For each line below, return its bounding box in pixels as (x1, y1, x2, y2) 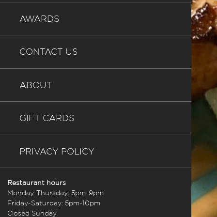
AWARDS (19, 14, 60, 24)
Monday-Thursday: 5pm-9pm (7, 189, 104, 197)
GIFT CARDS (19, 114, 75, 124)
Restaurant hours (7, 179, 66, 187)
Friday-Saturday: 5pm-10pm (7, 200, 100, 207)
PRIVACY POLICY (19, 147, 94, 156)
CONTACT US (19, 47, 78, 57)
